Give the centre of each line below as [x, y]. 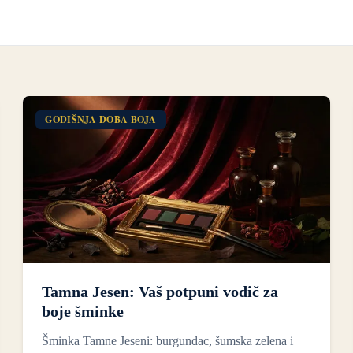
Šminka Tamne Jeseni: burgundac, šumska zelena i [168, 341]
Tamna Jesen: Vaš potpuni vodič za [160, 292]
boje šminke [83, 312]
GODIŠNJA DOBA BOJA [101, 119]
